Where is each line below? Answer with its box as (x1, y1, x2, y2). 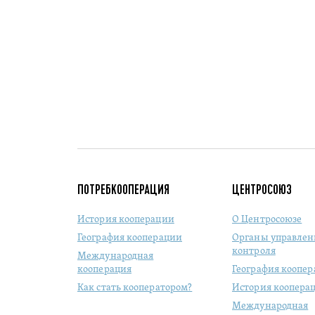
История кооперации (77, 214, 174, 226)
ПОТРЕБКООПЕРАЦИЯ (77, 181, 169, 198)
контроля (232, 245, 276, 257)
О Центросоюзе (232, 214, 302, 226)
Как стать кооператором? (77, 282, 193, 294)
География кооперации (77, 232, 182, 244)
